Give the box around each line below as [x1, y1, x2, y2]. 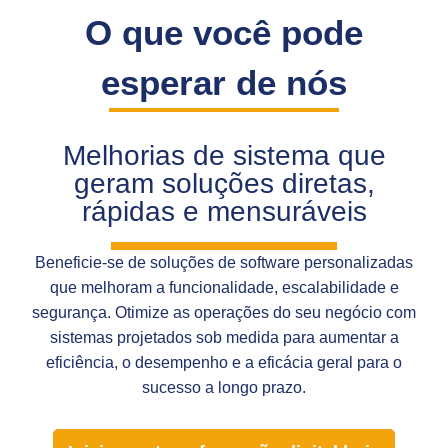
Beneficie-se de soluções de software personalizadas [35, 253, 413, 271]
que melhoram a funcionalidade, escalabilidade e [49, 278, 399, 296]
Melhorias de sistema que [62, 139, 386, 171]
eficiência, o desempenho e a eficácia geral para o [46, 353, 402, 371]
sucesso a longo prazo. [142, 378, 306, 396]
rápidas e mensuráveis [81, 195, 367, 227]
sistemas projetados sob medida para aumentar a [49, 328, 399, 346]
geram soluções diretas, [73, 167, 375, 199]
